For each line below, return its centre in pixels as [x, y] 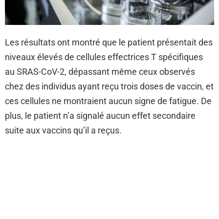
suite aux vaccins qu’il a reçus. [63, 131]
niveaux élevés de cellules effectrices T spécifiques [104, 57]
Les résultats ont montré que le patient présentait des [109, 43]
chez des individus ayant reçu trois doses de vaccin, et [109, 87]
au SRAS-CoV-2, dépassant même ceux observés [100, 72]
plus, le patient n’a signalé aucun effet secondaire [100, 116]
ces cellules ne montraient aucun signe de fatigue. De [108, 101]
